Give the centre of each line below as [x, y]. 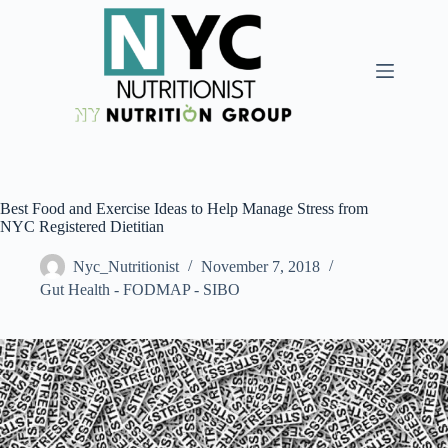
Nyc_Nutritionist [126, 267]
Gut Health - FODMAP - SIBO [140, 289]
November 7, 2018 [260, 267]
